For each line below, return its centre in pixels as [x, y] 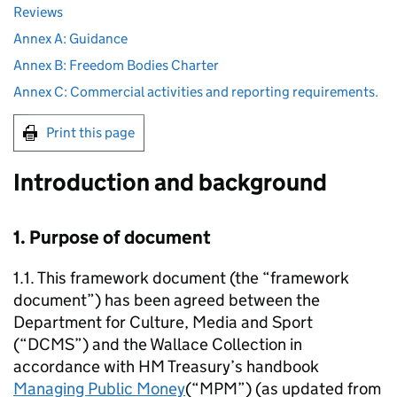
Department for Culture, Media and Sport [163, 322]
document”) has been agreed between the [167, 300]
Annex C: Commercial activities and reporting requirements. [196, 92]
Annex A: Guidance [70, 39]
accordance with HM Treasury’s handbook [166, 366]
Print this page [90, 132]
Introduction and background [170, 182]
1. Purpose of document [112, 237]
